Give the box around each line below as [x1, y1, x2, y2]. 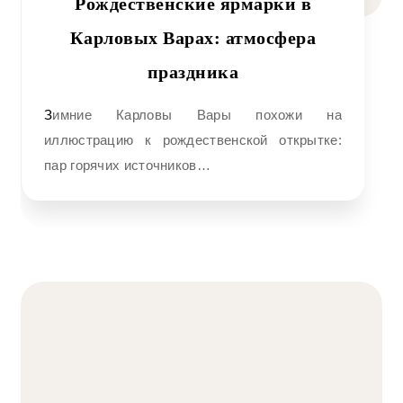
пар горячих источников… [44, 157, 210, 173]
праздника [147, 62, 239, 82]
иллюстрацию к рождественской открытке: [44, 132, 342, 148]
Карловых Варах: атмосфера [69, 28, 317, 48]
